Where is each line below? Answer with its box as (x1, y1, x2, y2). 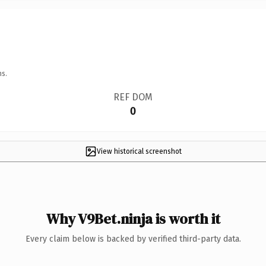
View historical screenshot (96, 147, 182, 156)
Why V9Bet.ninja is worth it (46, 208, 220, 229)
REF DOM (113, 91, 153, 103)
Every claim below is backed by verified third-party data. (25, 233, 241, 244)
